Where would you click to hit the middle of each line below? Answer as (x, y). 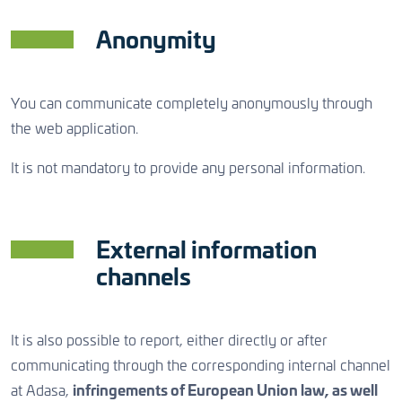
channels (144, 279)
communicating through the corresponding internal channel (201, 366)
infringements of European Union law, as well (225, 391)
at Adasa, (42, 391)
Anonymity (156, 42)
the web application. (74, 129)
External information (206, 252)
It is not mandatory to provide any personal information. (188, 169)
